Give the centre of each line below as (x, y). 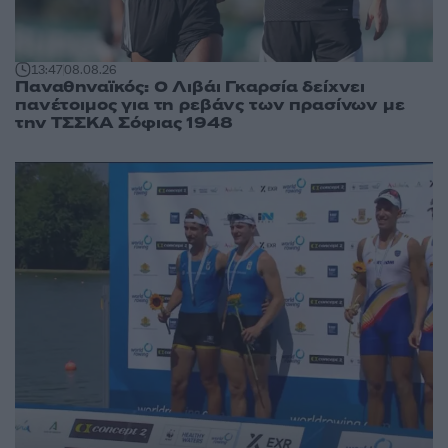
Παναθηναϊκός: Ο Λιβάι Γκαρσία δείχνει (190, 86)
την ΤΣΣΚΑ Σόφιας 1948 (124, 122)
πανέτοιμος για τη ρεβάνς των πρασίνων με (210, 104)
